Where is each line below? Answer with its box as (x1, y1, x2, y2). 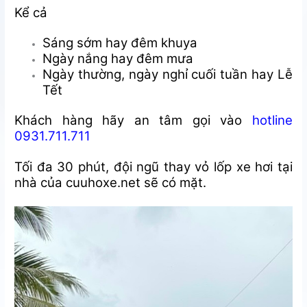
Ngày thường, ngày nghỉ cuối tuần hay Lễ (42, 66, 293, 83)
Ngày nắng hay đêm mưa (42, 51, 194, 67)
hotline (251, 112, 293, 128)
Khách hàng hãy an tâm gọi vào (14, 112, 252, 128)
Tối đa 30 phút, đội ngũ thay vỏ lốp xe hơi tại (14, 158, 293, 175)
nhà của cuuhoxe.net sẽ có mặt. (14, 174, 207, 191)
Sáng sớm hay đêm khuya (42, 35, 198, 51)
